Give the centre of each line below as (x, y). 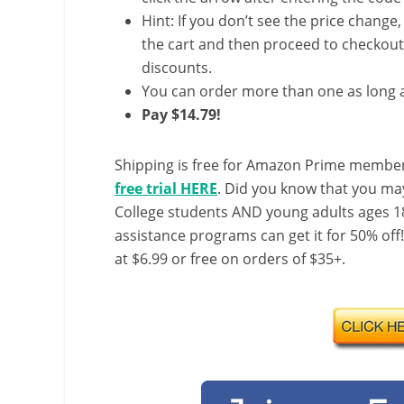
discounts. (177, 67)
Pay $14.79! (181, 114)
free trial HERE (166, 188)
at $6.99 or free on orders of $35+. (230, 258)
